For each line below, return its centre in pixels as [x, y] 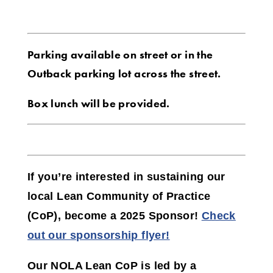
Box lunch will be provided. [99, 104]
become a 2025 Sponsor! [131, 216]
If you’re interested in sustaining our [126, 177]
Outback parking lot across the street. [124, 74]
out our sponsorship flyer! [99, 236]
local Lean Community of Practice [119, 197]
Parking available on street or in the [120, 55]
